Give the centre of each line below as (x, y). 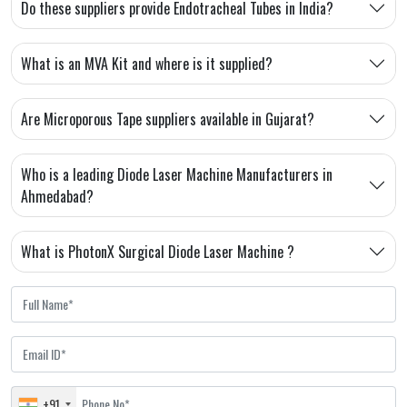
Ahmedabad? (57, 196)
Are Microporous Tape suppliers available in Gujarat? (168, 119)
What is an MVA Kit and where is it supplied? (147, 63)
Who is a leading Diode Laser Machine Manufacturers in (177, 174)
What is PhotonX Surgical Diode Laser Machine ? (158, 251)
